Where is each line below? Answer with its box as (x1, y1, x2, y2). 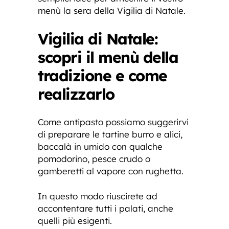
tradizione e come (38, 65, 167, 85)
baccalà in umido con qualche (38, 141, 163, 152)
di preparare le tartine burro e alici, (38, 128, 182, 140)
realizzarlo (38, 84, 114, 104)
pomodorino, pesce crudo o (38, 153, 150, 164)
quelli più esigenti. (38, 215, 112, 226)
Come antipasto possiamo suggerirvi (38, 116, 189, 127)
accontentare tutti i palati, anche (38, 202, 173, 214)
